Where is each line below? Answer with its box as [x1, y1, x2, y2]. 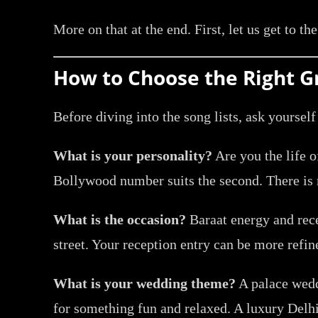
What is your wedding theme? [53, 275, 236, 291]
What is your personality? [53, 147, 213, 163]
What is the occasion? [53, 211, 187, 227]
